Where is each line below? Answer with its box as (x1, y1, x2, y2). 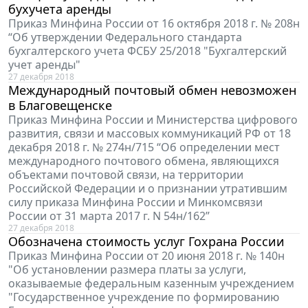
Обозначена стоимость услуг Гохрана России (8, 233, 285, 250)
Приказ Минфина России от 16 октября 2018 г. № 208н (8, 16, 300, 32)
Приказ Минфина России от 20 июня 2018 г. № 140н (8, 248, 285, 264)
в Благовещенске (8, 97, 112, 114)
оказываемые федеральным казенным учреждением (8, 276, 294, 291)
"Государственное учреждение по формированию (8, 289, 279, 305)
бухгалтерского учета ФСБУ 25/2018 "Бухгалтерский (8, 43, 287, 59)
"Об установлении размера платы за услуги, (8, 262, 246, 278)
